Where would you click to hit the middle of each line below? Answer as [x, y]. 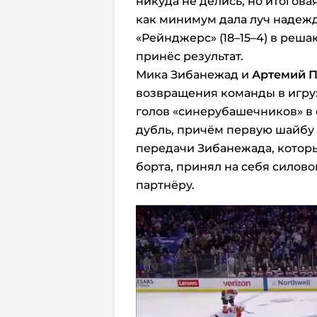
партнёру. [167, 185]
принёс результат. [190, 56]
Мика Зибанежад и [194, 74]
